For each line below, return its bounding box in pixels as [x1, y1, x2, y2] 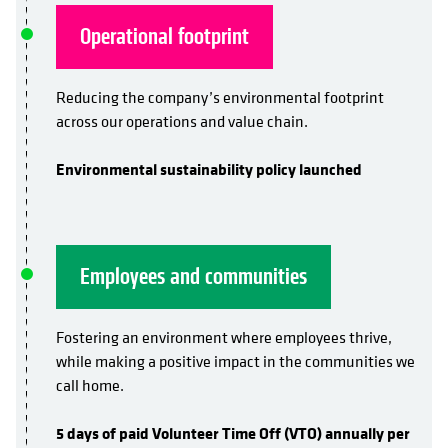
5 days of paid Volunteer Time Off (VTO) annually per [56, 422, 410, 445]
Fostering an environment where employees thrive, [56, 326, 392, 349]
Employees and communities [80, 262, 307, 292]
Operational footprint [80, 22, 249, 52]
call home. [56, 374, 124, 397]
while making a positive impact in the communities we [56, 350, 415, 373]
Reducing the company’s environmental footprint [56, 86, 384, 109]
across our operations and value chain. [56, 110, 308, 133]
